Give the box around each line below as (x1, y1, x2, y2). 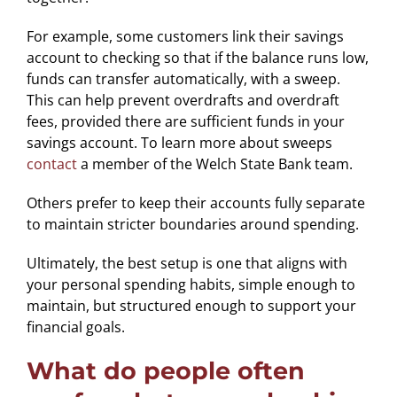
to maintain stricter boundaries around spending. (26, 214, 359, 234)
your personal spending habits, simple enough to (26, 274, 355, 294)
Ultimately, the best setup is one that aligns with (26, 253, 347, 273)
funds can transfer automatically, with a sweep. (26, 68, 340, 89)
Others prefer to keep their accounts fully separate (26, 192, 365, 213)
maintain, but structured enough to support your (26, 295, 356, 315)
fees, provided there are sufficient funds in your (26, 111, 345, 131)
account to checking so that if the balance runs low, (26, 47, 369, 67)
